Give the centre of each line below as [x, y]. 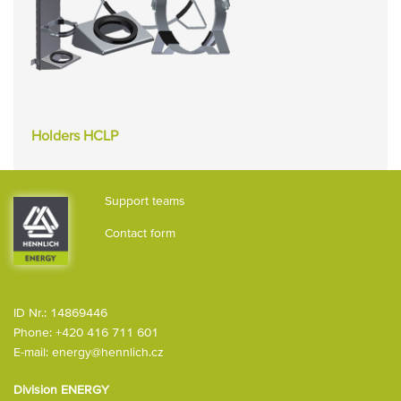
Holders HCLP [75, 135]
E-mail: [33, 352]
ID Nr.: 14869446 [60, 313]
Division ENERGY [61, 390]
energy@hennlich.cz [108, 352]
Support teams [145, 200]
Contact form [140, 233]
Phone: [34, 333]
